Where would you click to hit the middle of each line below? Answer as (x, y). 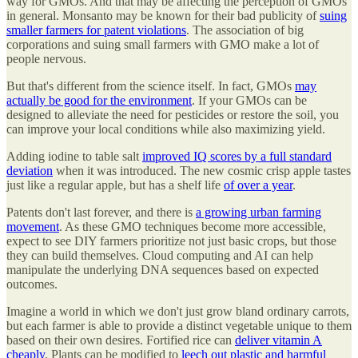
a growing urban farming (259, 213)
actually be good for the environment (99, 101)
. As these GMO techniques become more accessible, (193, 227)
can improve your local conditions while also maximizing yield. (166, 129)
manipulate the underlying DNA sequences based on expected (163, 270)
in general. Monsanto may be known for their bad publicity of (163, 16)
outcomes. (32, 284)
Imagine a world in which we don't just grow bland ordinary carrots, (178, 312)
